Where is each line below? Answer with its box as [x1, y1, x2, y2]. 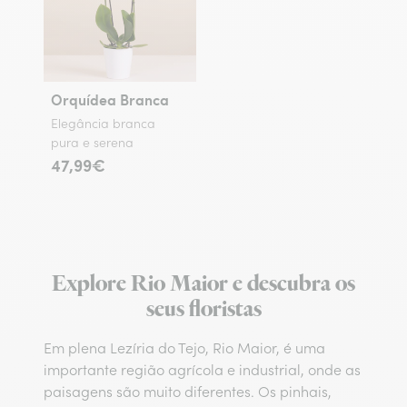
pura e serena [51, 134, 134, 151]
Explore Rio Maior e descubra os [52, 269, 355, 299]
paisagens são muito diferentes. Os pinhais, [44, 382, 332, 401]
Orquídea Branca [51, 89, 169, 110]
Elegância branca [51, 115, 155, 132]
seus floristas [145, 294, 262, 324]
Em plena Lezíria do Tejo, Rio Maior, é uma [44, 339, 325, 357]
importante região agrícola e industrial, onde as [44, 361, 361, 379]
